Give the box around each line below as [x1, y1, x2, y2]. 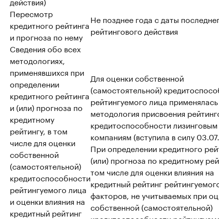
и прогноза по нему [10, 30, 83, 43]
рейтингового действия [90, 24, 178, 37]
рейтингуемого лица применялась [90, 95, 218, 107]
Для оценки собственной [90, 71, 184, 84]
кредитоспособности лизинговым [90, 118, 218, 131]
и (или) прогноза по [10, 101, 83, 113]
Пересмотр [10, 7, 53, 19]
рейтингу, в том [10, 124, 67, 136]
